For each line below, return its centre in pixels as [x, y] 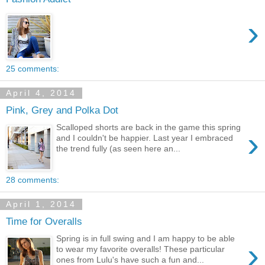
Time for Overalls [44, 221]
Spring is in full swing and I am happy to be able [146, 238]
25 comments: [33, 69]
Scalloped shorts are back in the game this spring [149, 127]
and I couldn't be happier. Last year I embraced [145, 138]
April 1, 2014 [41, 204]
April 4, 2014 [41, 93]
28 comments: [33, 180]
